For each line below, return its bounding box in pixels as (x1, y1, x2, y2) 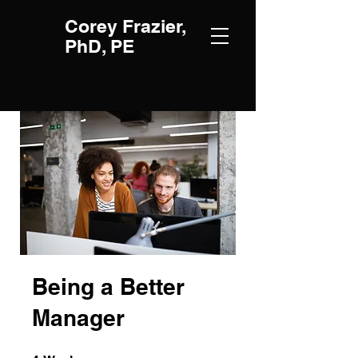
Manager (32, 304, 125, 331)
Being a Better (32, 273, 185, 300)
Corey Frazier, (65, 15, 186, 37)
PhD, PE (65, 35, 134, 57)
